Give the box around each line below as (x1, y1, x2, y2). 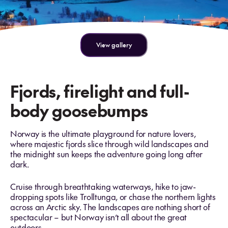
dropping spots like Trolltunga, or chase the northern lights (10, 191, 216, 202)
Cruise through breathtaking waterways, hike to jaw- (10, 181, 196, 192)
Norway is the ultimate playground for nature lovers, (10, 128, 196, 139)
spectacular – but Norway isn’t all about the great (10, 211, 187, 222)
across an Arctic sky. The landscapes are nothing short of (10, 201, 210, 212)
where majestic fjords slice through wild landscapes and (10, 138, 209, 149)
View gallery (96, 41, 132, 49)
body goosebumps (10, 99, 148, 122)
